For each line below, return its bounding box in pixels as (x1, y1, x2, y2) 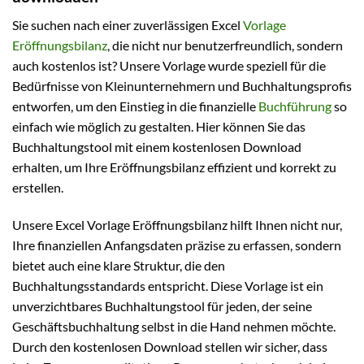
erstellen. (12, 180, 63, 196)
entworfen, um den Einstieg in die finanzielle (12, 98, 258, 115)
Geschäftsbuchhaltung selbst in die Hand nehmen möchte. (12, 318, 336, 334)
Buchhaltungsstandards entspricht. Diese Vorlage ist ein (12, 277, 323, 293)
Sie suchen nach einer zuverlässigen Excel (12, 17, 243, 33)
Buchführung (258, 98, 331, 115)
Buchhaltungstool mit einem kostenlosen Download (12, 139, 301, 155)
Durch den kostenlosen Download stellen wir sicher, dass (12, 338, 327, 354)
